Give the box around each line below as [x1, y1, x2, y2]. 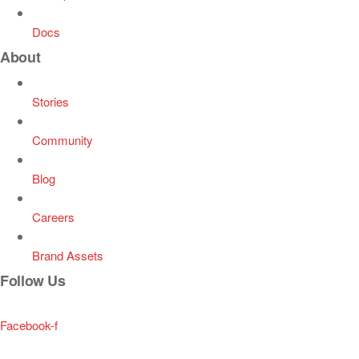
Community [32, 131, 93, 148]
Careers [32, 208, 75, 225]
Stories [32, 93, 69, 110]
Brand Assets [32, 247, 103, 264]
